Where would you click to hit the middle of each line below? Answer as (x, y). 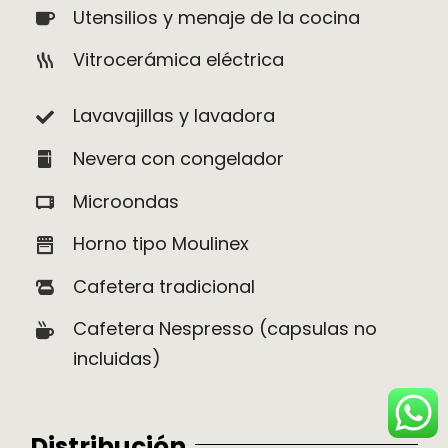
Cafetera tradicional (164, 286)
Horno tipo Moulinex (161, 244)
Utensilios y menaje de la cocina (217, 17)
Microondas (126, 201)
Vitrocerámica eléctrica (179, 60)
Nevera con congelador (179, 159)
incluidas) (117, 359)
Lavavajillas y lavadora (174, 116)
